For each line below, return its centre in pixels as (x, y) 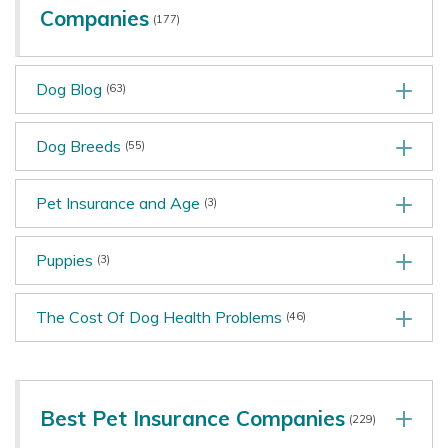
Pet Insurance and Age (118, 203)
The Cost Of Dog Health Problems (159, 317)
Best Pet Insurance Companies (192, 418)
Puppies (64, 260)
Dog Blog (69, 89)
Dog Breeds (78, 146)
